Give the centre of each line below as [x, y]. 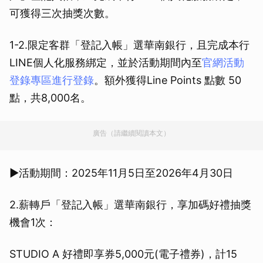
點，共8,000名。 [50, 98]
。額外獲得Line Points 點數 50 [168, 80]
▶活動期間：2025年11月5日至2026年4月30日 [121, 173]
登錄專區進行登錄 [52, 80]
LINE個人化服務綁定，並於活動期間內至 [106, 63]
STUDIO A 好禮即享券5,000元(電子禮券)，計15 [123, 254]
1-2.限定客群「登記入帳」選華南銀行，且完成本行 [129, 45]
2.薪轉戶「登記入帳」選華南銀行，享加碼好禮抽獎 [130, 205]
